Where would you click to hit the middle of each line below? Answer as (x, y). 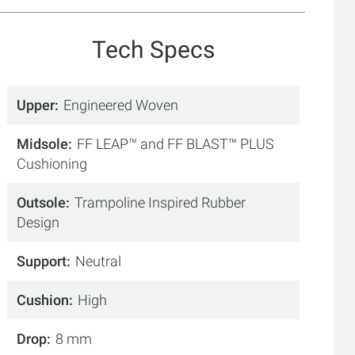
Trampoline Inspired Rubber (160, 202)
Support (42, 261)
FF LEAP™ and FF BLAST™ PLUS (176, 143)
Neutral (99, 261)
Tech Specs (154, 49)
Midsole (43, 143)
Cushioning (52, 163)
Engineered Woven (121, 105)
